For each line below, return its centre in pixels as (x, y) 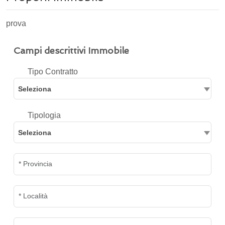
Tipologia (43, 115)
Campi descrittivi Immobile (71, 50)
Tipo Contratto (52, 72)
